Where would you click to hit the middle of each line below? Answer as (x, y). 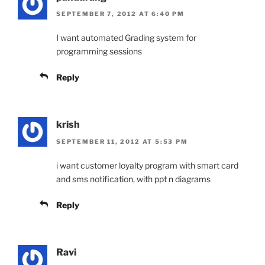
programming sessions (99, 51)
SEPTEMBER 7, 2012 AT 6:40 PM (120, 14)
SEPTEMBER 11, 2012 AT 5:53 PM (122, 141)
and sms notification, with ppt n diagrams (133, 179)
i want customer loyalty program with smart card (147, 165)
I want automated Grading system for (126, 38)
